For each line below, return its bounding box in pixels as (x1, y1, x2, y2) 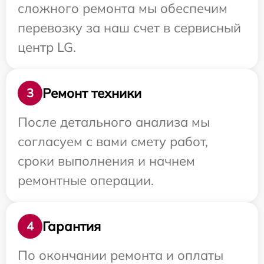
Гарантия (42, 217, 101, 235)
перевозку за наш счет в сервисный (18, 19, 241, 36)
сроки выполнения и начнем (18, 153, 195, 169)
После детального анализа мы (18, 114, 210, 130)
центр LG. (18, 39, 76, 55)
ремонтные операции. (18, 172, 154, 189)
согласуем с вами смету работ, (18, 133, 208, 150)
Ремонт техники (42, 84, 141, 101)
